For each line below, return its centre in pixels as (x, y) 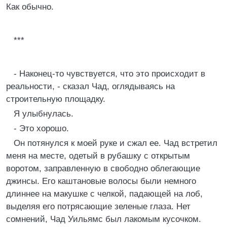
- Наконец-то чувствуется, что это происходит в (109, 74)
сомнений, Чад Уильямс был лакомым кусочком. (104, 219)
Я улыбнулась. (44, 114)
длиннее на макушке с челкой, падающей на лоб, (104, 194)
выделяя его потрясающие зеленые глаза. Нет (98, 206)
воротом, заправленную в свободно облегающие (103, 168)
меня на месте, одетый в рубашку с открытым (98, 156)
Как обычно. (30, 7)
